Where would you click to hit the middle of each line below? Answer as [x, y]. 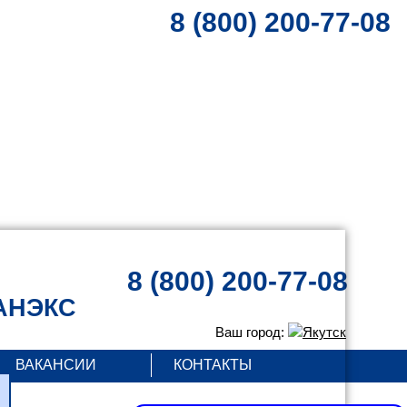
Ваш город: [252, 332]
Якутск [324, 332]
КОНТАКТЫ [212, 365]
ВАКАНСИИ [55, 365]
